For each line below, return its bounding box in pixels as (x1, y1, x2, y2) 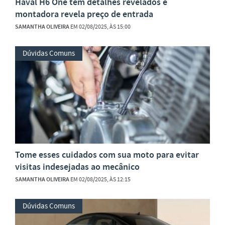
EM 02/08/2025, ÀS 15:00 (69, 22, 131, 31)
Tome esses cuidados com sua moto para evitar (15, 148, 199, 161)
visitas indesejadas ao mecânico (15, 160, 140, 173)
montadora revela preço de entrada (15, 8, 153, 20)
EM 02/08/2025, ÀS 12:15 (69, 175, 131, 183)
